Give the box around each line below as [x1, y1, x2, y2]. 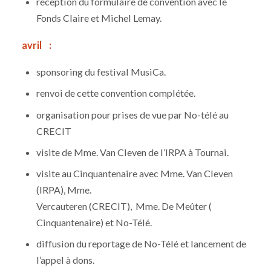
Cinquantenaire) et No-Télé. [36, 216, 152, 228]
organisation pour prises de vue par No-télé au [36, 108, 229, 120]
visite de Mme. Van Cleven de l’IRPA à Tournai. [36, 146, 229, 158]
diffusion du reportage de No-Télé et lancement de [36, 237, 247, 249]
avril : [21, 39, 51, 51]
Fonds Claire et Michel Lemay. [36, 11, 162, 24]
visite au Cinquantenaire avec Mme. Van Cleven [36, 167, 233, 179]
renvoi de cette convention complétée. [36, 87, 196, 99]
